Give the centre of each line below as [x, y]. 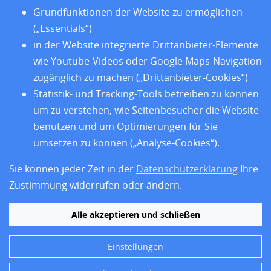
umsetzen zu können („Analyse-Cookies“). [126, 143]
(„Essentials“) [63, 28]
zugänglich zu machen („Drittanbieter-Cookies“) [141, 77]
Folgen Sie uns [48, 171]
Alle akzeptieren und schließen [135, 214]
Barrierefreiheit [41, 21]
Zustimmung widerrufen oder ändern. [96, 185]
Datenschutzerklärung [187, 169]
